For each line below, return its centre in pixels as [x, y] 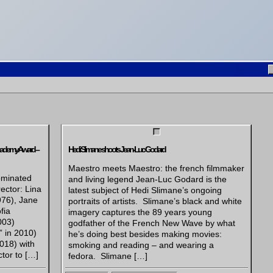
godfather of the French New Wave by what [151, 223]
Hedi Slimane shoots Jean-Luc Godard [116, 150]
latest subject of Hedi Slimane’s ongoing [145, 190]
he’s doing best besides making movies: [145, 234]
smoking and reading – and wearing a [141, 245]
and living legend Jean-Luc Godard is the [147, 179]
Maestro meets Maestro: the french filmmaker [156, 168]
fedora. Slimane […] [108, 256]
